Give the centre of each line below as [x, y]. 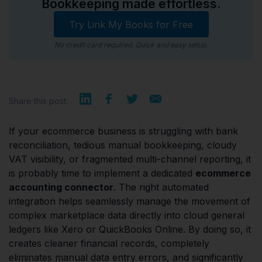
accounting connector [61, 187]
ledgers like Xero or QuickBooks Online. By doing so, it [130, 229]
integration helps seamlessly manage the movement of [130, 201]
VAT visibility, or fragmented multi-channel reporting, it [130, 159]
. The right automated [161, 187]
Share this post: [38, 101]
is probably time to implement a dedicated [102, 173]
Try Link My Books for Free [131, 24]
